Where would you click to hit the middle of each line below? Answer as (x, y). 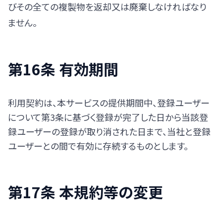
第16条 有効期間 (63, 69)
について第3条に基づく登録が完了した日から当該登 (108, 117)
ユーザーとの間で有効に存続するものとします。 (98, 146)
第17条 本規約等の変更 (85, 192)
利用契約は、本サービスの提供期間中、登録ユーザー (109, 103)
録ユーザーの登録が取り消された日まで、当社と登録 (109, 131)
